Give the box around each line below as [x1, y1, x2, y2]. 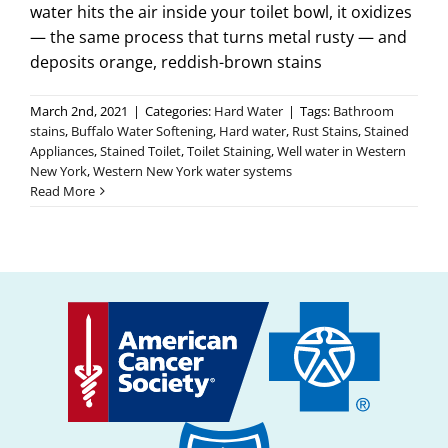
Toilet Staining [187, 142, 271, 161]
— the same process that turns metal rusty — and [30, 26, 407, 49]
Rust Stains [292, 122, 358, 141]
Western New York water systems [93, 162, 292, 181]
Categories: [145, 102, 214, 121]
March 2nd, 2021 [30, 102, 128, 121]
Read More [30, 182, 95, 201]
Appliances [30, 142, 94, 161]
